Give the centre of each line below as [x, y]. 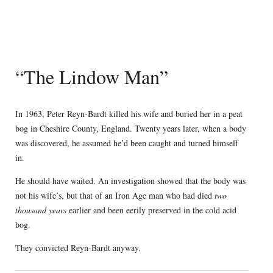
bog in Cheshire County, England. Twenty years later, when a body [130, 129]
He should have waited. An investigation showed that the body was [130, 181]
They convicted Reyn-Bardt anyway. [78, 248]
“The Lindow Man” [91, 76]
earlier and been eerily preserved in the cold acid [151, 210]
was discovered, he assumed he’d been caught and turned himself [126, 143]
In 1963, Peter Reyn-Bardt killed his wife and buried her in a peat [129, 114]
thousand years [41, 210]
